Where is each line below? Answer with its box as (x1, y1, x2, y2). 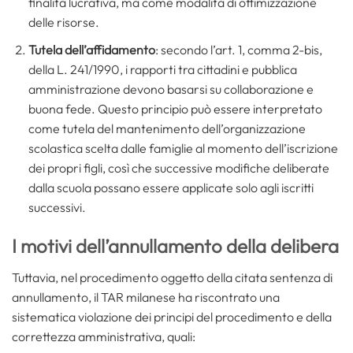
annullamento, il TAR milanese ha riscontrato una (12, 288, 280, 305)
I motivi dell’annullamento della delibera (12, 233, 339, 258)
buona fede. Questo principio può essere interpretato (28, 101, 322, 117)
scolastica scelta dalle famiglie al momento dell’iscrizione (28, 140, 338, 157)
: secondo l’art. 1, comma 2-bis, (154, 42, 322, 58)
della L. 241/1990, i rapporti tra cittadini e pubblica (28, 61, 297, 78)
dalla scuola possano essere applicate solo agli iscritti (28, 180, 314, 196)
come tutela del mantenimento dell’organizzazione (28, 121, 306, 137)
